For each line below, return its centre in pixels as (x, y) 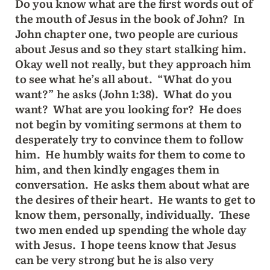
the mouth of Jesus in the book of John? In (130, 18)
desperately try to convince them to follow (129, 139)
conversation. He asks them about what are (132, 184)
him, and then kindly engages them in (117, 169)
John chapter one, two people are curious (126, 33)
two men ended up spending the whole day (130, 229)
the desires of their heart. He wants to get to (135, 199)
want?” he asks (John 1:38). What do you (123, 93)
